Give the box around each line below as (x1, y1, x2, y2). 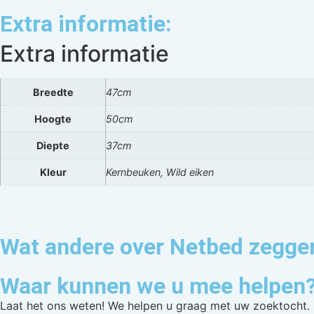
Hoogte (34, 112, 71, 125)
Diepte (36, 139, 69, 151)
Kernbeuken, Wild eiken (106, 165, 214, 178)
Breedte (32, 86, 74, 98)
